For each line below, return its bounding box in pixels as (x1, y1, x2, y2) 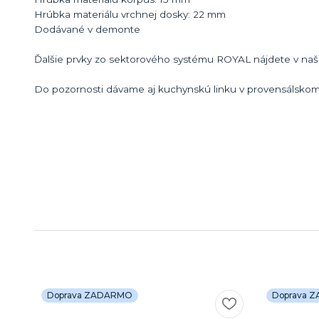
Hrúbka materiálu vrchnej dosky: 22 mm (34, 8, 226, 20)
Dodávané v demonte (34, 23, 140, 35)
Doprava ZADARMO (47, 289, 132, 300)
